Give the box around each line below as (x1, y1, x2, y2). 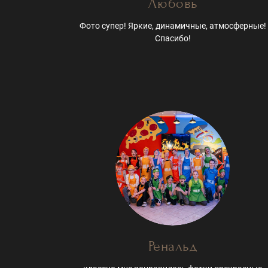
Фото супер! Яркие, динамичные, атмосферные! (79, 20, 266, 31)
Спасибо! (154, 33, 191, 43)
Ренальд (148, 237, 197, 254)
